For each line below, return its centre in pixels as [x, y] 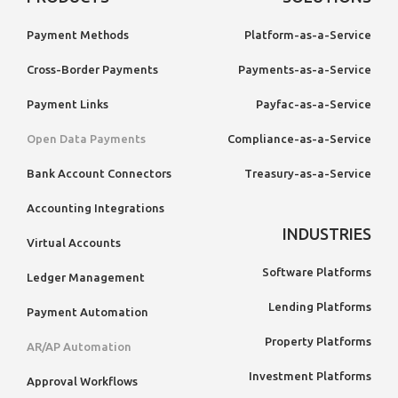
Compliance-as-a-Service [299, 138]
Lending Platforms [320, 306]
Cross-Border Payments [92, 69]
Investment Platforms [310, 375]
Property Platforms [318, 341]
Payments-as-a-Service [305, 69]
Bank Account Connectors [99, 173]
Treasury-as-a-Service [308, 173]
